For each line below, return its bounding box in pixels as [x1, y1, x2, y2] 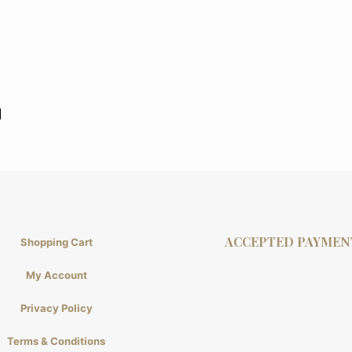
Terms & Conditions [7, 335, 105, 347]
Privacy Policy [20, 302, 93, 314]
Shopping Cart [20, 236, 93, 248]
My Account [25, 269, 87, 281]
